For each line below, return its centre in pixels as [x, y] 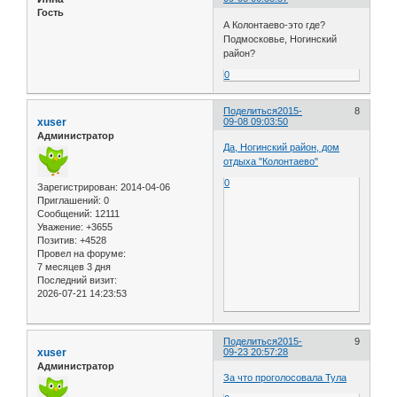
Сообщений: [65, 213]
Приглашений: [69, 200]
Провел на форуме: [82, 253]
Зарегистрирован [76, 187]
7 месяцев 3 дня [74, 266]
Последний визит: [77, 280]
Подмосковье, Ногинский [280, 39]
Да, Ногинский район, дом [282, 148]
